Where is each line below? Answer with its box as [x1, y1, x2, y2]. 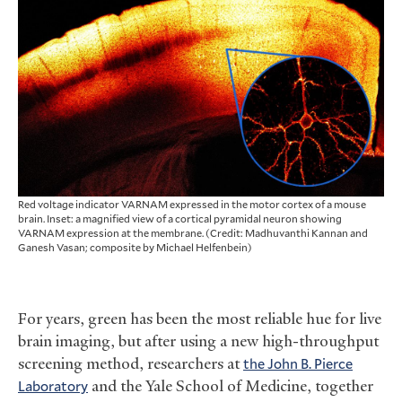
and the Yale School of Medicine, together [88, 376, 373, 397]
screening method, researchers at [18, 354, 243, 374]
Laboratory [18, 376, 88, 396]
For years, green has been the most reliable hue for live [18, 309, 381, 329]
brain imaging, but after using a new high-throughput [18, 331, 379, 352]
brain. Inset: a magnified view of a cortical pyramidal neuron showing [18, 211, 342, 226]
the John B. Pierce [243, 354, 353, 373]
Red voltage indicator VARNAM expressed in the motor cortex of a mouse [18, 197, 366, 212]
